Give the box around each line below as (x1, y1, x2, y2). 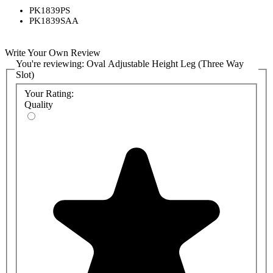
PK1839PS (29, 5, 70, 15)
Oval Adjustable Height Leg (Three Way (87, 58, 244, 69)
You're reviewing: (16, 58, 87, 69)
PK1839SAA (29, 15, 79, 26)
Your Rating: (24, 88, 74, 99)
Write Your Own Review (5, 47, 101, 58)
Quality (24, 99, 53, 110)
